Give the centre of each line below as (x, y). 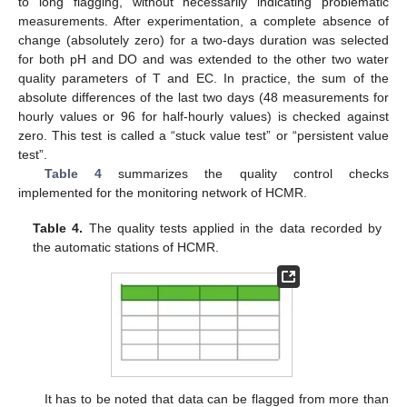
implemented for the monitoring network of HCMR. (163, 193)
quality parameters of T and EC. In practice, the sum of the (203, 79)
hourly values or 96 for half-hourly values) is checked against (203, 117)
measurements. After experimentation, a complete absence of (203, 21)
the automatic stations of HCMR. (126, 247)
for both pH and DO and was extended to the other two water (203, 60)
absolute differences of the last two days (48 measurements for (203, 98)
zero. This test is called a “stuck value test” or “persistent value (203, 136)
